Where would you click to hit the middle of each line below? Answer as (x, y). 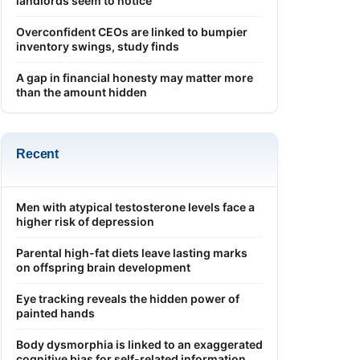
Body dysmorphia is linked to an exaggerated (139, 344)
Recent (38, 153)
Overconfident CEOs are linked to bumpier (132, 31)
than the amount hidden (82, 92)
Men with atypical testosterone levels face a (135, 207)
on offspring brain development (103, 267)
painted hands (55, 313)
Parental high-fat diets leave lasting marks (132, 252)
